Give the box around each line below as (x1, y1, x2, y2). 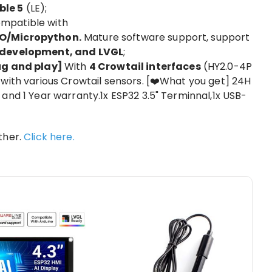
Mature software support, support (81, 30, 250, 44)
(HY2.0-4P (200, 59, 253, 73)
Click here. (24, 129, 75, 144)
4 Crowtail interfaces (89, 59, 201, 73)
